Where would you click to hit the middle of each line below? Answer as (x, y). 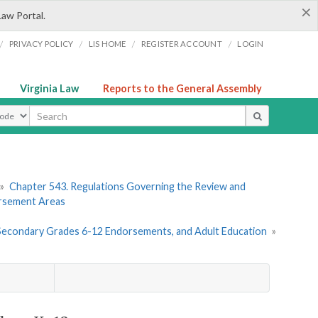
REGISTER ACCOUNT (181, 44)
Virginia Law (49, 88)
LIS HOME (107, 44)
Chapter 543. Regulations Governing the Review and (127, 187)
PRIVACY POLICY (41, 44)
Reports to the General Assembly (182, 88)
